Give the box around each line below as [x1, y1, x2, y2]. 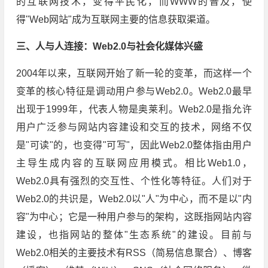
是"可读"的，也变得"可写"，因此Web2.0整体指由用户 [16, 140, 252, 151]
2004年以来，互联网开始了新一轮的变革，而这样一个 [16, 68, 252, 79]
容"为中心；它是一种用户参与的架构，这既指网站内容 [16, 212, 252, 223]
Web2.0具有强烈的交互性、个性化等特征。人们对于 [16, 176, 252, 187]
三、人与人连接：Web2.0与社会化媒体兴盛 [16, 41, 203, 52]
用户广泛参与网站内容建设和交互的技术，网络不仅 [16, 122, 252, 133]
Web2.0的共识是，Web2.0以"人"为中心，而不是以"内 [16, 194, 252, 205]
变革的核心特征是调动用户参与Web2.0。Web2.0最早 [16, 86, 252, 97]
